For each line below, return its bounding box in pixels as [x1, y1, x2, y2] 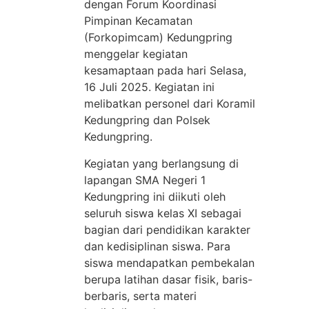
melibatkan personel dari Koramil [84, 97, 255, 111]
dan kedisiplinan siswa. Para [84, 239, 230, 253]
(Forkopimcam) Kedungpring [84, 30, 232, 45]
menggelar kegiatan [84, 47, 188, 61]
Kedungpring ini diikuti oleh [84, 189, 226, 203]
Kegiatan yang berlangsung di [84, 156, 239, 170]
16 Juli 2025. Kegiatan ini [84, 80, 215, 94]
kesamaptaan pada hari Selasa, [84, 63, 246, 78]
